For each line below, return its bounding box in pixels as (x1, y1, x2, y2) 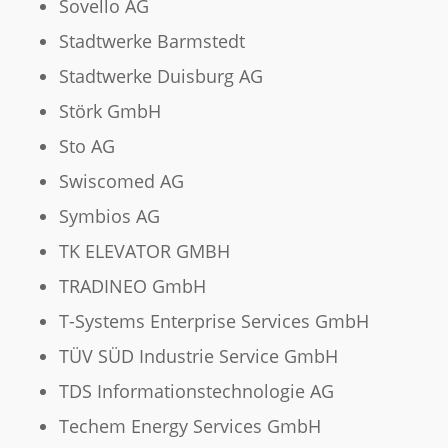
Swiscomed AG (58, 169, 184, 194)
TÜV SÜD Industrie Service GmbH (58, 344, 338, 369)
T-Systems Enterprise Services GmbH (58, 309, 369, 334)
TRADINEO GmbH (58, 274, 206, 299)
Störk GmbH (58, 99, 161, 124)
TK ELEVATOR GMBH (58, 239, 230, 264)
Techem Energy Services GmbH (58, 414, 321, 439)
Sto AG (58, 134, 115, 159)
